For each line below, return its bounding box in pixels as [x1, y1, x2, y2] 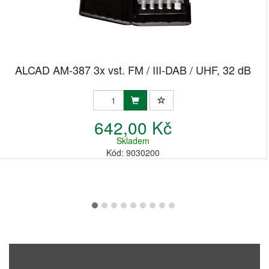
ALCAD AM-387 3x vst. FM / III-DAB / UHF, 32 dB [15, 62, 251, 77]
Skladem [116, 134, 150, 147]
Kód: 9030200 [106, 147, 160, 159]
